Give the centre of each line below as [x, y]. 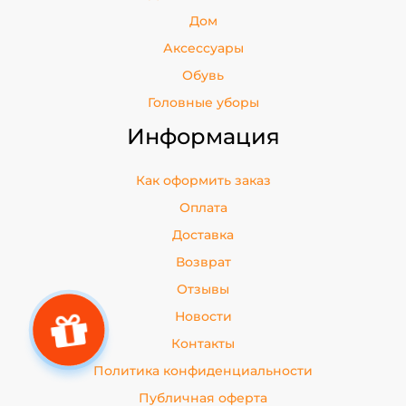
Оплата [203, 207]
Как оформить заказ [203, 180]
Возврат [203, 261]
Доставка [203, 234]
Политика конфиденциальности [203, 370]
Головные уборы [203, 102]
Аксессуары [203, 48]
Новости [203, 316]
